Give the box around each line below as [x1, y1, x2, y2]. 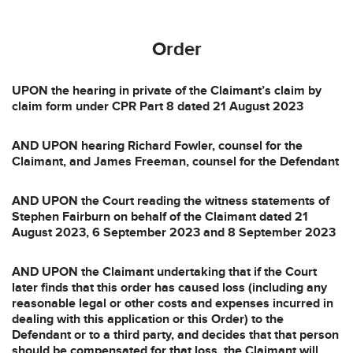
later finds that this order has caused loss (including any [12, 279, 327, 295]
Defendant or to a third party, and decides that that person [12, 326, 339, 343]
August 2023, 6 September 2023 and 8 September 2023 [12, 224, 336, 240]
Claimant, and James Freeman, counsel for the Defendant [12, 153, 339, 169]
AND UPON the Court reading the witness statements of [12, 192, 329, 209]
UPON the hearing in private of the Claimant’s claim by [12, 82, 321, 98]
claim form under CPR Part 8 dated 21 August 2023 [12, 98, 303, 114]
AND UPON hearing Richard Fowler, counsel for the [12, 137, 303, 154]
